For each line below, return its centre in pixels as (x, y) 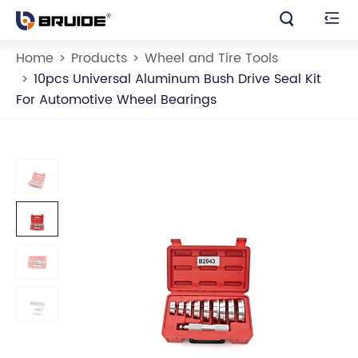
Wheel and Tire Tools (211, 58)
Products (99, 58)
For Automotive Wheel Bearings (116, 100)
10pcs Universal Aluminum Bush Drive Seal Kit (177, 79)
